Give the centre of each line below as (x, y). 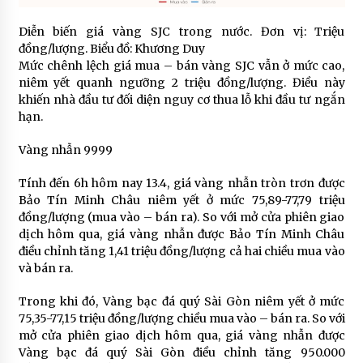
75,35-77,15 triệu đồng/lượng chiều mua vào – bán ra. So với (181, 318)
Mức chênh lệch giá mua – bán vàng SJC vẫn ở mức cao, (181, 65)
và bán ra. (45, 268)
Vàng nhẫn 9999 (65, 149)
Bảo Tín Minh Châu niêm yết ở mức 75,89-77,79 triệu (181, 200)
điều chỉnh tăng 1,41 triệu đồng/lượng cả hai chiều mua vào (181, 251)
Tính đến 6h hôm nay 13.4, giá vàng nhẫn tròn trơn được (181, 183)
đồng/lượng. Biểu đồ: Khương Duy (111, 48)
